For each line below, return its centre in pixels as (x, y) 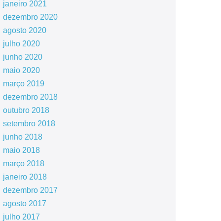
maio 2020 (21, 70)
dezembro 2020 (30, 17)
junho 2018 (22, 137)
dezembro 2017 (30, 190)
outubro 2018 (26, 110)
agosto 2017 (24, 203)
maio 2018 (21, 150)
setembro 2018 (29, 124)
